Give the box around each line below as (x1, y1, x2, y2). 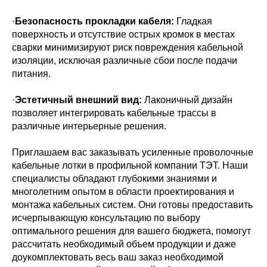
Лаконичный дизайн (142, 95, 232, 105)
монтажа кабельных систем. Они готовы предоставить (12, 200, 253, 210)
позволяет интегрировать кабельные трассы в (12, 108, 216, 118)
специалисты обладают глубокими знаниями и (12, 173, 217, 184)
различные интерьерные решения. (12, 121, 166, 131)
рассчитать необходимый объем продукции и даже (12, 239, 236, 249)
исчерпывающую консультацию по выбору (12, 213, 200, 223)
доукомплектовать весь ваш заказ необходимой (12, 252, 223, 262)
